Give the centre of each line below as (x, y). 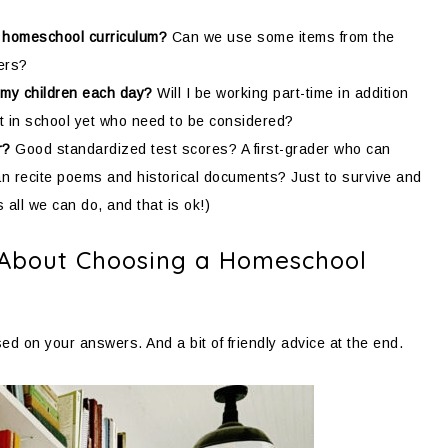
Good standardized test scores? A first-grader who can (200, 149)
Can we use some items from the (281, 37)
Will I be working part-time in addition (280, 93)
